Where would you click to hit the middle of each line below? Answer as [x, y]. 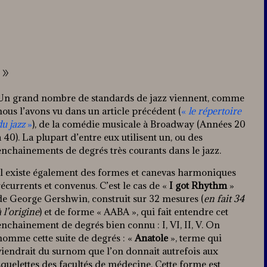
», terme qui [195, 238]
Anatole [151, 238]
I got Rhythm [198, 186]
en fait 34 [224, 199]
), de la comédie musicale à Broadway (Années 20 [139, 124]
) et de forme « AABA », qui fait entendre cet [134, 212]
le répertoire [215, 111]
